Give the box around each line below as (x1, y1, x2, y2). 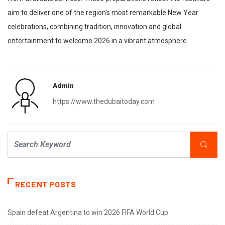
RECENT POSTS (15, 179, 76, 189)
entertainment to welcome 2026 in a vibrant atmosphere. (8, 37, 188, 45)
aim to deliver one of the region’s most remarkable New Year (8, 9, 198, 17)
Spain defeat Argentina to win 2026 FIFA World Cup (8, 208, 168, 217)
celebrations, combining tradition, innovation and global (8, 23, 181, 31)
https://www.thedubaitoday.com (53, 97, 155, 106)
